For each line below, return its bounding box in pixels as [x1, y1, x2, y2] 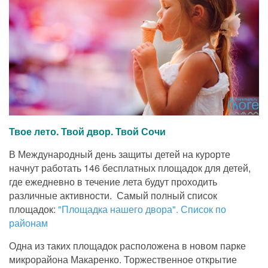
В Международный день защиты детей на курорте [9, 147, 230, 161]
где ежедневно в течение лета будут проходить [9, 174, 217, 188]
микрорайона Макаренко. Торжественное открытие [9, 252, 237, 266]
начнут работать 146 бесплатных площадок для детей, [9, 160, 251, 175]
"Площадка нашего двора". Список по [58, 202, 226, 216]
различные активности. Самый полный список [9, 188, 217, 202]
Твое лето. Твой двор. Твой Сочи [9, 124, 166, 138]
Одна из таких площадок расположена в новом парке [9, 238, 246, 252]
